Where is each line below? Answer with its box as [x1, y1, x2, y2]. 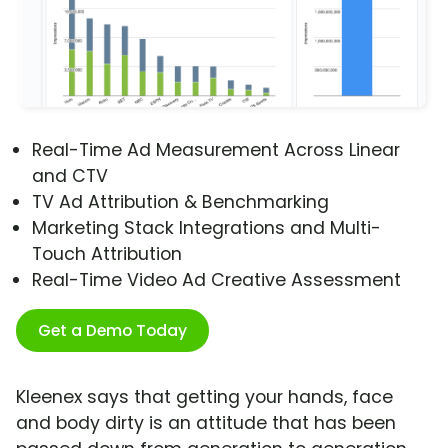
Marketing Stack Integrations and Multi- [32, 216, 381, 241]
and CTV [32, 164, 108, 189]
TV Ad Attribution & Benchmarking [32, 190, 329, 215]
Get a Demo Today [38, 319, 187, 343]
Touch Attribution [32, 242, 182, 267]
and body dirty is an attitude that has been [16, 411, 396, 436]
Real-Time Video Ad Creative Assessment [32, 268, 401, 293]
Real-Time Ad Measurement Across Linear [32, 138, 400, 163]
